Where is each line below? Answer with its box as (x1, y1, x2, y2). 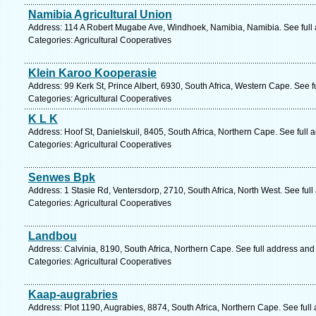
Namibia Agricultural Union (28, 8, 172, 20)
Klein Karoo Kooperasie (28, 67, 157, 79)
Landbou (28, 230, 77, 242)
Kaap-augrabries (28, 288, 118, 300)
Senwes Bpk (28, 171, 95, 183)
